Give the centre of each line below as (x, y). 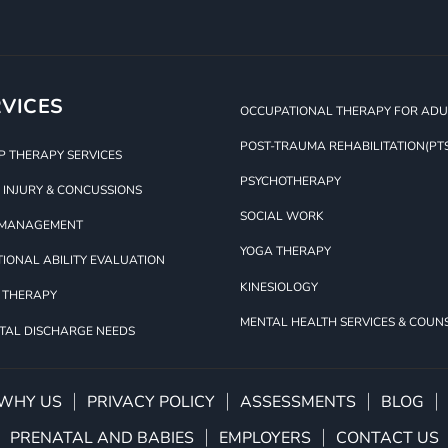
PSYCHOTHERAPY (290, 181)
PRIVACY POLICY (150, 401)
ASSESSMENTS (297, 401)
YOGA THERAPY (285, 251)
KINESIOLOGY (279, 286)
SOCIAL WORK (282, 216)
